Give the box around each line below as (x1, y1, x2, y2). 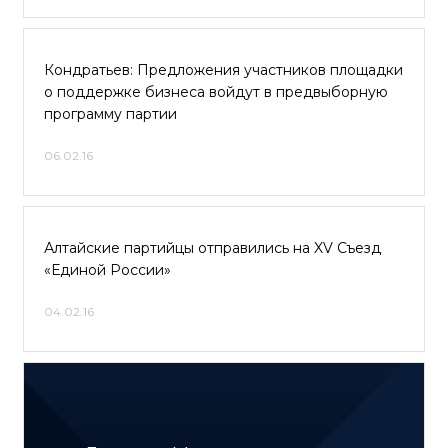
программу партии (44, 105, 177, 123)
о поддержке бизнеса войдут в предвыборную (44, 83, 388, 101)
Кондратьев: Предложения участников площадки (44, 61, 403, 79)
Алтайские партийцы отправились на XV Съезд (44, 239, 381, 257)
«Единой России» (44, 261, 171, 279)
